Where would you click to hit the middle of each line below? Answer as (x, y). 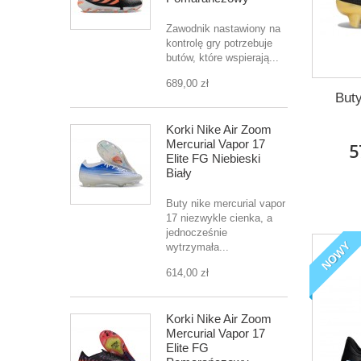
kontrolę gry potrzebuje (219, 43)
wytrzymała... (197, 247)
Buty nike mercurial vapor (226, 203)
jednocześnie (197, 232)
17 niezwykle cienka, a (219, 218)
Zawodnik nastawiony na (223, 29)
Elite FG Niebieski (213, 158)
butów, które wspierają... (222, 58)
